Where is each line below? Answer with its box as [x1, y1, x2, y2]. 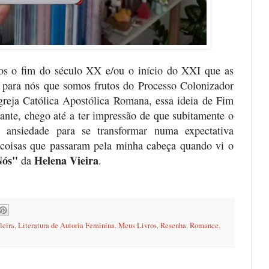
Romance [190, 220, 219, 231]
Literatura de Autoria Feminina [18, 220, 115, 231]
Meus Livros [118, 220, 157, 231]
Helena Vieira [34, 152, 98, 168]
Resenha [160, 220, 186, 231]
